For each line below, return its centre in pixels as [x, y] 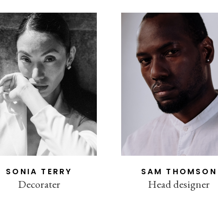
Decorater [39, 184]
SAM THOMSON [179, 172]
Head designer [179, 184]
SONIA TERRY [39, 172]
